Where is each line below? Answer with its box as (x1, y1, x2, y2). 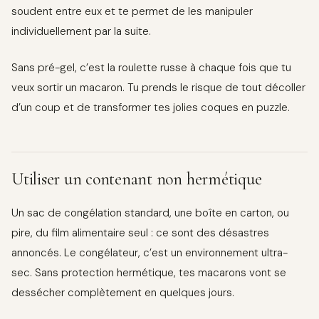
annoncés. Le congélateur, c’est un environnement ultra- (11, 245, 288, 260)
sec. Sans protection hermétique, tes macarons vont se (11, 265, 286, 280)
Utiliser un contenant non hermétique (11, 168, 262, 189)
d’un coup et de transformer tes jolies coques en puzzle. (11, 100, 290, 115)
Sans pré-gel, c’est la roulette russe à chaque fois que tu (11, 60, 291, 75)
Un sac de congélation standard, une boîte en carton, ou (11, 205, 289, 220)
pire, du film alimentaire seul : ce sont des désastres (11, 225, 269, 240)
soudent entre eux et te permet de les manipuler (11, 4, 253, 19)
